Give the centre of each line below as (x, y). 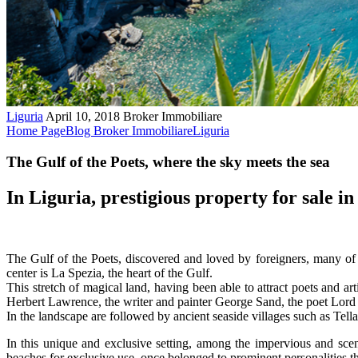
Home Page (36, 131)
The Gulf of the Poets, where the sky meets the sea (168, 161)
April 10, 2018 (83, 116)
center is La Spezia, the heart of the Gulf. (109, 272)
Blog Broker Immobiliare (129, 131)
